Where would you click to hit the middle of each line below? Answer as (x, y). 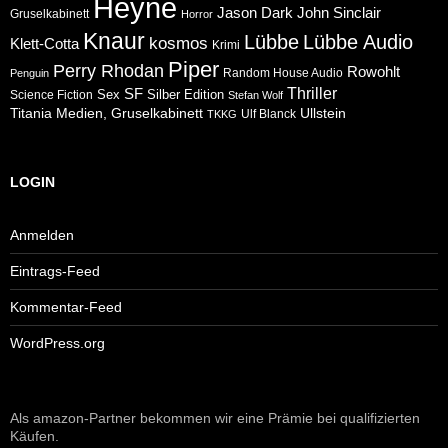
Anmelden (42, 234)
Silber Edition (185, 94)
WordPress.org (57, 342)
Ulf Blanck (268, 113)
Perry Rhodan (108, 70)
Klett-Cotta (44, 43)
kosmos (178, 43)
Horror (197, 13)
